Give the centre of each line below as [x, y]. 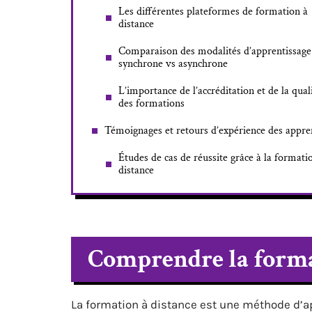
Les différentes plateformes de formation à [213, 11]
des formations [151, 103]
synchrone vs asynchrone [173, 64]
